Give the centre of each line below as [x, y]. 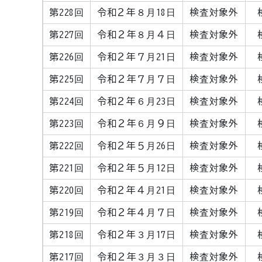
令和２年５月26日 [137, 146]
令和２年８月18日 [137, 12]
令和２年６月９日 [137, 123]
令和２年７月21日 [137, 57]
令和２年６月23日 [137, 101]
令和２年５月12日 [137, 168]
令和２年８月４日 [137, 35]
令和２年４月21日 [137, 190]
